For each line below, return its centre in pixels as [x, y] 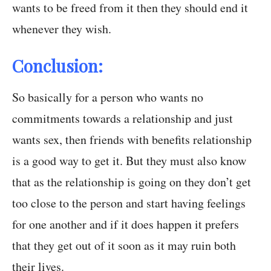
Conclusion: [57, 66]
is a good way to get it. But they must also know [129, 161]
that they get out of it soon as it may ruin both [124, 246]
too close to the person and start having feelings [129, 203]
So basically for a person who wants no [108, 97]
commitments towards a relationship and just [122, 119]
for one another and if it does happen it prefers [126, 224]
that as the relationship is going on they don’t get [132, 182]
